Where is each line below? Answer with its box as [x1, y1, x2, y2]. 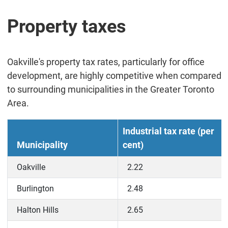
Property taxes [7, 16, 126, 38]
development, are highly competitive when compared [7, 70, 221, 81]
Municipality [16, 139, 68, 151]
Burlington [16, 184, 54, 194]
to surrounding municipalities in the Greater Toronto [7, 84, 214, 95]
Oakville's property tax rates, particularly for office [7, 56, 205, 68]
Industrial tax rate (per [122, 126, 214, 137]
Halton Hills [16, 205, 59, 215]
